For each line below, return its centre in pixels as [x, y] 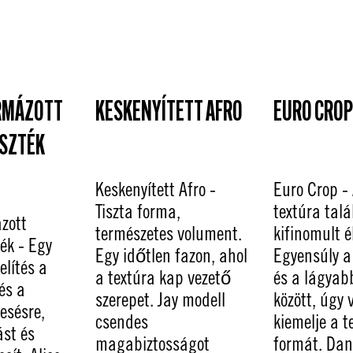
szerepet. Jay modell [161, 299]
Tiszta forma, [138, 211]
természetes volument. [169, 233]
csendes [122, 321]
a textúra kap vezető [163, 277]
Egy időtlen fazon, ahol [172, 255]
